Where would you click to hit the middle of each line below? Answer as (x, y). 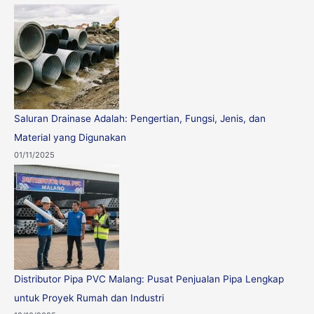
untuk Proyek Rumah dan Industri (89, 298)
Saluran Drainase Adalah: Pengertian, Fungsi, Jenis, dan (140, 118)
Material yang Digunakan (70, 137)
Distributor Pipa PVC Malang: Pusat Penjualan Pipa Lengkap (149, 279)
